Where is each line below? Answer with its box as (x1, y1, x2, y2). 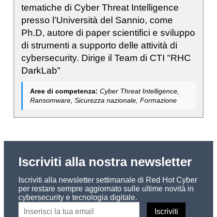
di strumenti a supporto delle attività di (21, 40, 177, 50)
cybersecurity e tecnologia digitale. (18, 193, 137, 201)
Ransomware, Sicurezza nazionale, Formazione (30, 96, 177, 104)
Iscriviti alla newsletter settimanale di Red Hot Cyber (18, 175, 197, 184)
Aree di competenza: (30, 87, 98, 95)
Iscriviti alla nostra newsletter (18, 154, 192, 169)
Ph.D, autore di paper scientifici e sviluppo (21, 27, 195, 38)
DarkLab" (21, 65, 61, 76)
